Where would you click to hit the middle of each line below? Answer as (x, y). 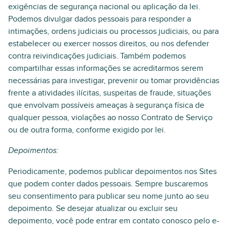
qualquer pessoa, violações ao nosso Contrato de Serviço (110, 118)
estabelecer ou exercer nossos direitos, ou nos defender (109, 44)
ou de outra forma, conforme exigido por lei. (87, 130)
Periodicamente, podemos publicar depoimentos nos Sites (112, 171)
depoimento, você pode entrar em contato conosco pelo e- (114, 221)
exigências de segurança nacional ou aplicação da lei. (104, 7)
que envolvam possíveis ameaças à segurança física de (106, 105)
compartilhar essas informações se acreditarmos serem (106, 68)
